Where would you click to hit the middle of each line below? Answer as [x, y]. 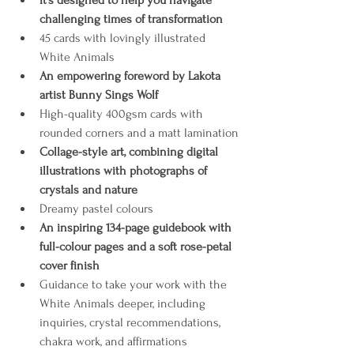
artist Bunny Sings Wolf [99, 95]
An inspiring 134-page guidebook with [137, 228]
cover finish [70, 265]
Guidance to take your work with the [135, 284]
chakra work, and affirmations [115, 341]
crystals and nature [88, 190]
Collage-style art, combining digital [130, 152]
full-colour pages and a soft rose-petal [137, 247]
